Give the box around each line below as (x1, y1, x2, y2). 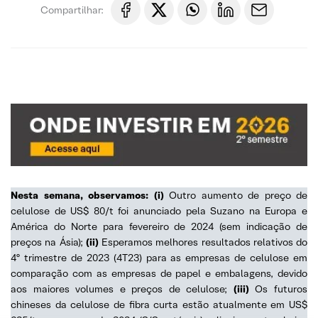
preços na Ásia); (11, 235, 86, 248)
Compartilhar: (40, 3, 104, 16)
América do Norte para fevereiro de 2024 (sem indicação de (11, 219, 307, 233)
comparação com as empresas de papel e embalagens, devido (11, 266, 307, 280)
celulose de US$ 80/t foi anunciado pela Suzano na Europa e (11, 204, 307, 217)
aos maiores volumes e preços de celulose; (11, 282, 228, 295)
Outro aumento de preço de (163, 188, 307, 202)
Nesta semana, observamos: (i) (11, 188, 164, 202)
